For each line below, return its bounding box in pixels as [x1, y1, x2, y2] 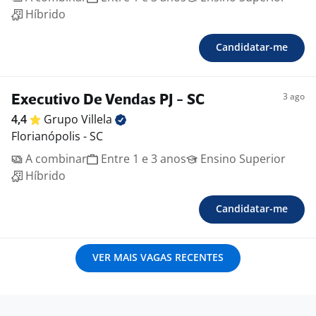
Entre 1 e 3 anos [98, 151, 186, 167]
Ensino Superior [197, 151, 286, 167]
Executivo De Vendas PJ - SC [11, 93, 205, 109]
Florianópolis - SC [11, 128, 103, 145]
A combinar [23, 151, 87, 167]
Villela [81, 111, 115, 128]
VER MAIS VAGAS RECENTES [92, 250, 224, 265]
